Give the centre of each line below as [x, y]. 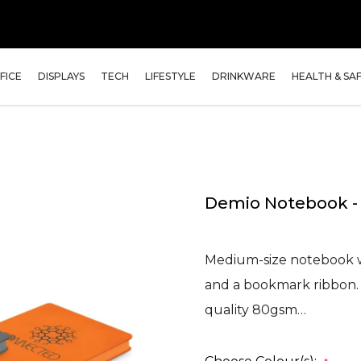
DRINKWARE [244, 76]
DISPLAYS [61, 76]
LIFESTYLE [170, 76]
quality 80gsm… [255, 310]
